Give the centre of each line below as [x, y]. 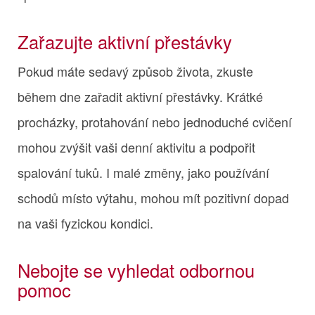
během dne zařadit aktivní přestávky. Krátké [140, 96]
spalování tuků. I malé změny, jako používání [143, 172]
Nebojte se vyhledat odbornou [136, 270]
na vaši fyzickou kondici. [85, 223]
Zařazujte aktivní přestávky [125, 41]
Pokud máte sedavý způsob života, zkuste [135, 71]
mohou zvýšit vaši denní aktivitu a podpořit [136, 147]
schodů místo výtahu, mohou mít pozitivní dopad [153, 197]
